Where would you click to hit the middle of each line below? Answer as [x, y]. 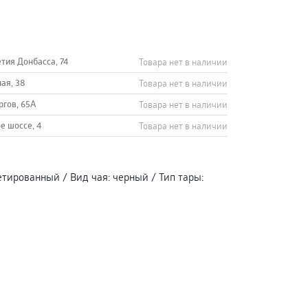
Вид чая [89, 176]
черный [131, 176]
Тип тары [180, 176]
